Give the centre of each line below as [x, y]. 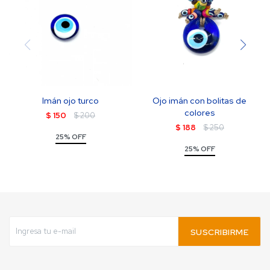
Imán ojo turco [71, 101]
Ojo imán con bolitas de [199, 101]
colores [199, 113]
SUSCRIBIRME [219, 232]
